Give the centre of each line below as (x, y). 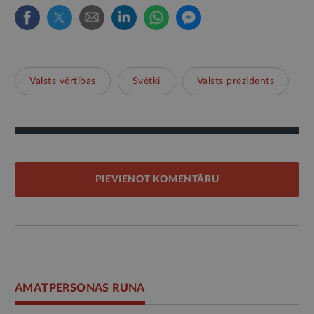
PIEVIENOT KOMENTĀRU (157, 180)
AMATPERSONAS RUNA (80, 288)
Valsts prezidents (235, 82)
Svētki (146, 82)
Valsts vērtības (63, 82)
